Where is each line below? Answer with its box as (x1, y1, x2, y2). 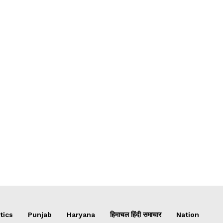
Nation (176, 210, 199, 219)
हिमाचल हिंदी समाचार (110, 210, 161, 219)
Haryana (67, 210, 95, 219)
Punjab (28, 210, 52, 219)
